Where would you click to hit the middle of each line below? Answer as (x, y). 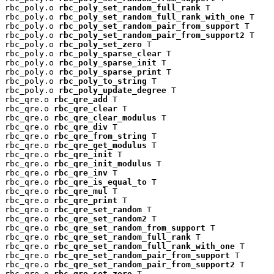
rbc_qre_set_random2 (100, 218)
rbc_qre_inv (81, 172)
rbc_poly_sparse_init (108, 62)
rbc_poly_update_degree (113, 90)
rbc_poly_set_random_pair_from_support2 (152, 35)
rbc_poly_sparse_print (110, 72)
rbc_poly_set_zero (100, 44)
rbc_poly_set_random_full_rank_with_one (152, 17)
